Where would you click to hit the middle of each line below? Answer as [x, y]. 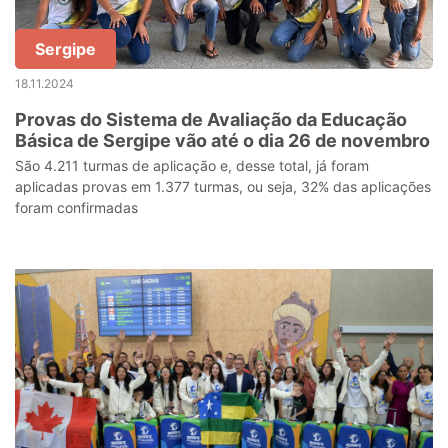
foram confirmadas [76, 207]
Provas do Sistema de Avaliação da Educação [211, 119]
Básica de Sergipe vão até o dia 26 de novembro [222, 140]
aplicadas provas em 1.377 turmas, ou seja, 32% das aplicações [223, 186]
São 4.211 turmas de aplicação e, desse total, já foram [192, 165]
